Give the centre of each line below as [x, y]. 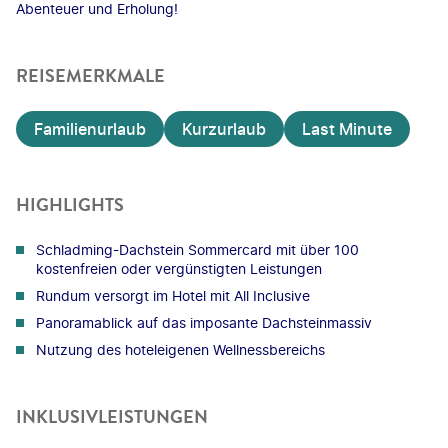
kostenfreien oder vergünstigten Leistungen [179, 268]
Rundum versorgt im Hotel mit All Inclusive [173, 295]
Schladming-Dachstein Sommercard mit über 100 [197, 249]
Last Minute [347, 128]
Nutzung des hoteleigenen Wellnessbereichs [180, 349]
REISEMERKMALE [90, 75]
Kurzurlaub [224, 128]
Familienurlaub [90, 128]
